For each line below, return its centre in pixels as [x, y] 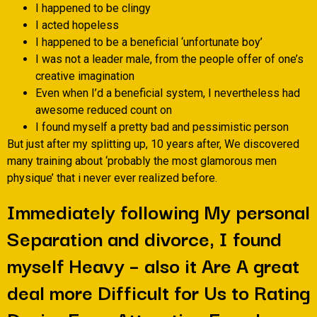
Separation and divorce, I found [144, 237]
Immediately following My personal [158, 210]
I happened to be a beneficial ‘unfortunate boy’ [149, 42]
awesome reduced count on [104, 110]
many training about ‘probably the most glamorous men [142, 161]
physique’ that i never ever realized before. [112, 178]
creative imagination [85, 76]
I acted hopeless [77, 25]
